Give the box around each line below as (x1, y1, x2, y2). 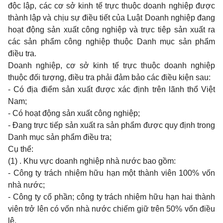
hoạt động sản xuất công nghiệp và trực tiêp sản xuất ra (8, 25, 215, 34)
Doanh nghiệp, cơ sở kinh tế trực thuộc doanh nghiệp (8, 61, 215, 70)
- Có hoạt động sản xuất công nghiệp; (8, 109, 140, 117)
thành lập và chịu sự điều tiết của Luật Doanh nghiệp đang (8, 13, 215, 22)
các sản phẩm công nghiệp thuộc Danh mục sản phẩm (8, 37, 215, 46)
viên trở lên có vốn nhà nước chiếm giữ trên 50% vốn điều (8, 205, 215, 213)
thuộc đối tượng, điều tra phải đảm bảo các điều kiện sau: (8, 73, 211, 82)
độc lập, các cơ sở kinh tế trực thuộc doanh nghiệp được (8, 1, 215, 10)
